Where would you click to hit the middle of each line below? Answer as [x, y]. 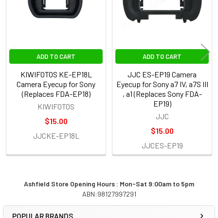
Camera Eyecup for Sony [56, 84]
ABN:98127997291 [109, 194]
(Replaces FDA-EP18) [56, 93]
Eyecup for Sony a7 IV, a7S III [162, 84]
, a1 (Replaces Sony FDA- [162, 93]
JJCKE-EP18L [56, 135]
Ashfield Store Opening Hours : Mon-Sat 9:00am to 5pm [109, 183]
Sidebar [36, 205]
